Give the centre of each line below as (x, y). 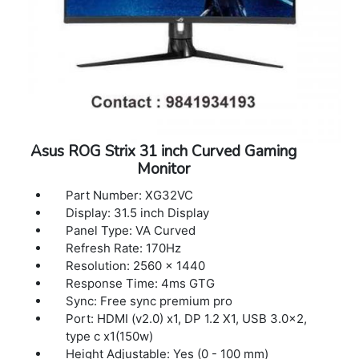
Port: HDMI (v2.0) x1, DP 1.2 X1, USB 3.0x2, (187, 318)
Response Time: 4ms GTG (141, 283)
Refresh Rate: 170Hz (124, 248)
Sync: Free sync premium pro (149, 301)
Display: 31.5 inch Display (138, 212)
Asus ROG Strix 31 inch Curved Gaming (163, 151)
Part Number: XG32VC (130, 195)
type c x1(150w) (110, 336)
